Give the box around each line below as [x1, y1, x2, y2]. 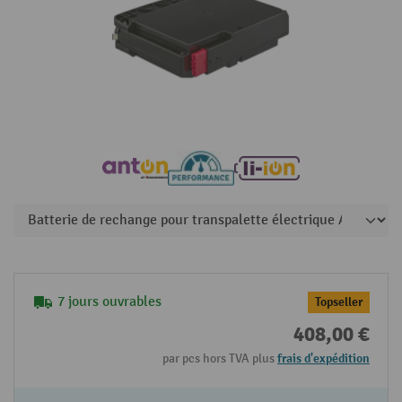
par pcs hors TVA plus [162, 351, 277, 367]
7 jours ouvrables [57, 293, 162, 311]
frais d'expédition [277, 351, 370, 367]
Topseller [315, 294, 363, 310]
